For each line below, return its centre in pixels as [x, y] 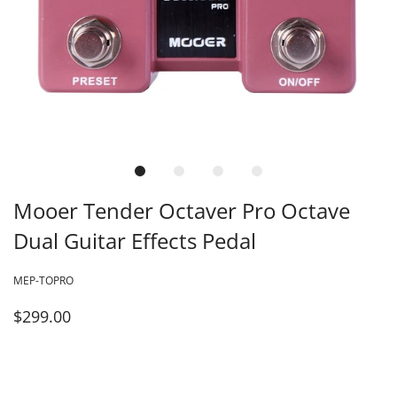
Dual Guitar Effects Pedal [135, 241]
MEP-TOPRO [43, 280]
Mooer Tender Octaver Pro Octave [182, 211]
